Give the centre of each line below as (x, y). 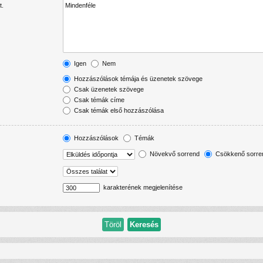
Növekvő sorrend (174, 154)
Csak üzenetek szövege (108, 89)
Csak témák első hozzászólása (118, 110)
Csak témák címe (98, 100)
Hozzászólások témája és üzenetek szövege (137, 78)
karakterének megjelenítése (142, 187)
